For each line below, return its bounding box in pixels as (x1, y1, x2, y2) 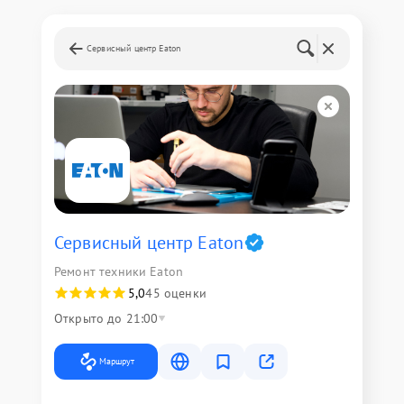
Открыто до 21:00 (54, 309, 159, 326)
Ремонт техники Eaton (54, 262, 183, 280)
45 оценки (145, 284, 207, 301)
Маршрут (99, 354, 134, 367)
